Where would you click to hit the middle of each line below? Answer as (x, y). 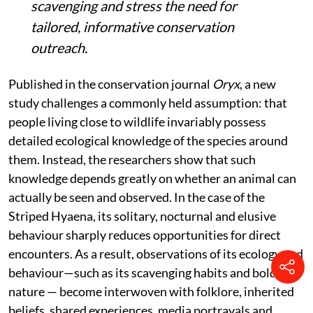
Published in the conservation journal (110, 83)
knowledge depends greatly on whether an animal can (152, 178)
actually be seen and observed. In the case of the (137, 197)
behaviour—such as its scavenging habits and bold (143, 272)
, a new (258, 83)
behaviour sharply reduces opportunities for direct (145, 234)
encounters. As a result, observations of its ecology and (156, 253)
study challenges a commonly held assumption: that (148, 102)
